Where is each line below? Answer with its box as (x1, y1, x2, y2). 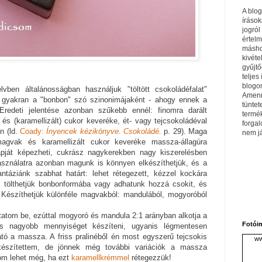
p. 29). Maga (164, 127, 208, 136)
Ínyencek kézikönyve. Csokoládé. (46, 127, 162, 136)
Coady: (20, 127, 47, 136)
